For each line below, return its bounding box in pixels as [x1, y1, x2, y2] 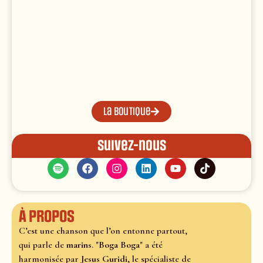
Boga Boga [99, 239, 140, 251]
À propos [19, 207, 75, 227]
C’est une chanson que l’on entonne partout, [19, 225, 187, 237]
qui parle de [19, 239, 66, 251]
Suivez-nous [97, 137, 166, 154]
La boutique [103, 105, 151, 119]
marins [66, 239, 92, 251]
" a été [140, 239, 163, 251]
